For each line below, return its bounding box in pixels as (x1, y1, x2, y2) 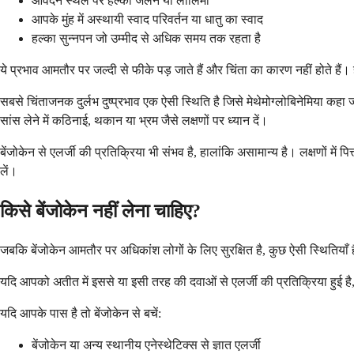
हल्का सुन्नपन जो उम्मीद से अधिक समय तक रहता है (32, 32, 261, 46)
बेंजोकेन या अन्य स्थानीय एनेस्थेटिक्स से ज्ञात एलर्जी (32, 338, 261, 352)
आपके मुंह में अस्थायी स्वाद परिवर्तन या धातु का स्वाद (32, 13, 263, 27)
